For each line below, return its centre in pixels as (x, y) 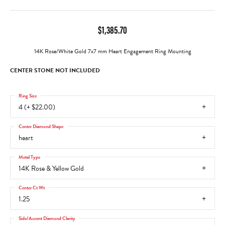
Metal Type (29, 156)
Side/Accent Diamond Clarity (47, 218)
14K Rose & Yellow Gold (51, 168)
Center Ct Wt (32, 187)
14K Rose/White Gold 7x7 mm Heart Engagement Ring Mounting (113, 51)
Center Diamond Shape (41, 126)
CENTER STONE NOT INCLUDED (55, 70)
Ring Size (28, 95)
